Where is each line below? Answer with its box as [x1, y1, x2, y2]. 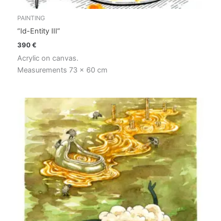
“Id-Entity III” [17, 27, 60, 36]
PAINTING [17, 14, 45, 22]
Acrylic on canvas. [17, 54, 78, 63]
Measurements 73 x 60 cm [17, 66, 108, 75]
